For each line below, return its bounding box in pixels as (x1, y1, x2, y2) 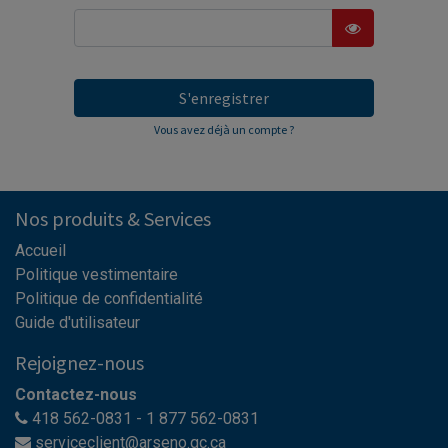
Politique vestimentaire (15, 265, 186, 285)
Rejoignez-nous (15, 350, 144, 376)
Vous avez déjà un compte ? (154, 122, 294, 138)
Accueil (15, 241, 66, 261)
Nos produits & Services (15, 206, 211, 232)
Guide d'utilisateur (15, 313, 140, 333)
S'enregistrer (179, 88, 269, 109)
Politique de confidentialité (15, 289, 203, 309)
